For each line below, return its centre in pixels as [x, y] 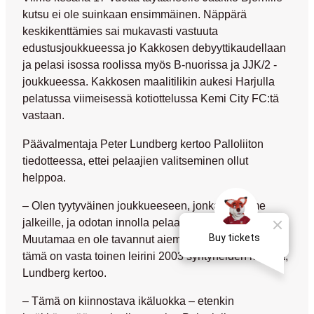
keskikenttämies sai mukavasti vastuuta [120, 31]
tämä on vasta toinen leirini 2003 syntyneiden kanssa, [155, 255]
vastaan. [43, 115]
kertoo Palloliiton [220, 143]
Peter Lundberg [139, 143]
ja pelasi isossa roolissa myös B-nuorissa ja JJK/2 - [150, 65]
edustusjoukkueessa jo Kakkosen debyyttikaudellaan [154, 48]
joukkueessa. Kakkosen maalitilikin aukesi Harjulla [149, 82]
